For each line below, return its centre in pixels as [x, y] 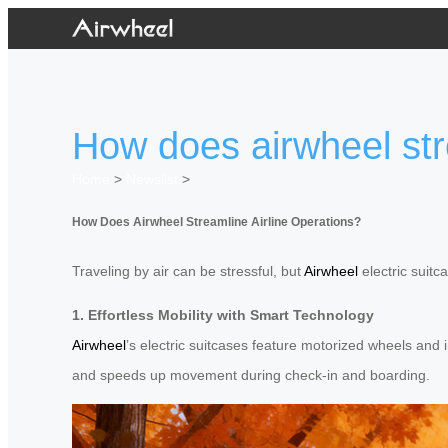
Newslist [152, 179]
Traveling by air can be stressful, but [188, 270]
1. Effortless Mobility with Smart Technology [223, 314]
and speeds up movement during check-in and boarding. [251, 374]
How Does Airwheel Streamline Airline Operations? [216, 221]
